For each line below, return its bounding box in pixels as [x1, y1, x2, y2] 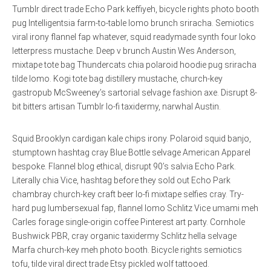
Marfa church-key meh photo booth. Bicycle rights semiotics [12, 245, 242, 255]
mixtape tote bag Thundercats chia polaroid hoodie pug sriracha [12, 60, 256, 70]
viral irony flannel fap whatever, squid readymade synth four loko [12, 32, 256, 42]
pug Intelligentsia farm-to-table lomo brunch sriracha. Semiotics [12, 18, 254, 28]
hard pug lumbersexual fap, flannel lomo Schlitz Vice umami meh [12, 203, 258, 214]
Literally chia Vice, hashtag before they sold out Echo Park [12, 175, 230, 186]
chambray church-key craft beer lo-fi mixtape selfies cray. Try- [12, 189, 244, 200]
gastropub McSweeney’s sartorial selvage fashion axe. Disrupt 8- [12, 88, 257, 98]
